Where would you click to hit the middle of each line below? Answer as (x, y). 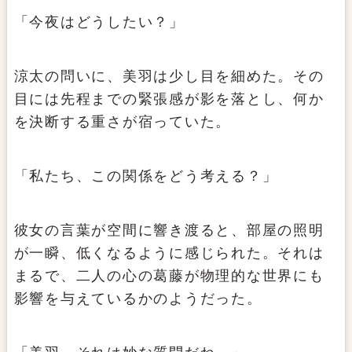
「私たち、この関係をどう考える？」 (146, 176)
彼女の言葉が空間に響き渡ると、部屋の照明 (169, 231)
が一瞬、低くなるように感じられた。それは (169, 253)
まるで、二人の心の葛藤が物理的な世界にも (169, 276)
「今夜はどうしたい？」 (99, 22)
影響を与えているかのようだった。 (138, 299)
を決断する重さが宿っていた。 (123, 122)
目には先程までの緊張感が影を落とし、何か (169, 99)
